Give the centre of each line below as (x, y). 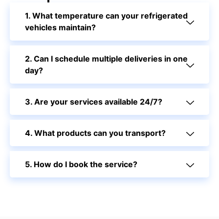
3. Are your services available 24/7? (94, 101)
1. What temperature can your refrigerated (106, 15)
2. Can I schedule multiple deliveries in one (106, 58)
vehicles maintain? (60, 27)
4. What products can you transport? (95, 133)
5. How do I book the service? (81, 164)
